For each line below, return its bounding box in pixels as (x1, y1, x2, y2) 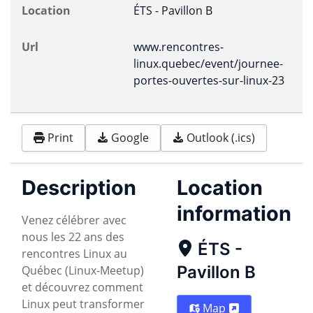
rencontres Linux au (22, 245, 127, 261)
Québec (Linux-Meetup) (22, 262, 144, 278)
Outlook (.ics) (187, 130, 255, 146)
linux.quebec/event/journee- (133, 56, 283, 71)
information (177, 201, 291, 226)
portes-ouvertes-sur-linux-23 (133, 73, 284, 88)
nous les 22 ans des (22, 228, 124, 245)
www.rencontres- (133, 39, 224, 54)
